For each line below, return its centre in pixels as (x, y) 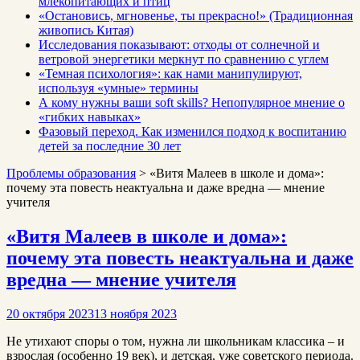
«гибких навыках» (90, 117)
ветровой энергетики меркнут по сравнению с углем (184, 59)
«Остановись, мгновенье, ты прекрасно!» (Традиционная (196, 16)
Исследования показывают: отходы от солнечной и (179, 45)
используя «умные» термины (119, 88)
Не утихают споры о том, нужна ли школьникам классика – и (176, 342)
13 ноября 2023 (135, 314)
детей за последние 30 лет (110, 146)
